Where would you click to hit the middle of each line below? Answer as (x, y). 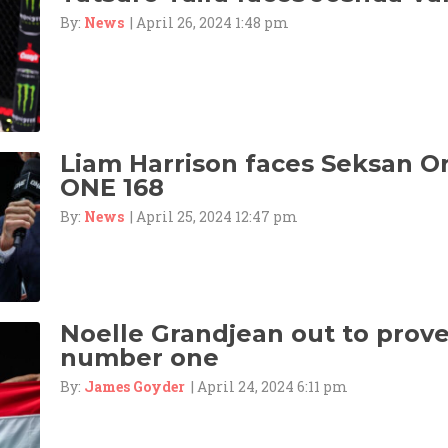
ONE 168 (112, 187)
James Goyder (134, 386)
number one (139, 357)
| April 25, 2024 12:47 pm (211, 216)
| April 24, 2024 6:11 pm (266, 386)
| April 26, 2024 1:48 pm (206, 22)
